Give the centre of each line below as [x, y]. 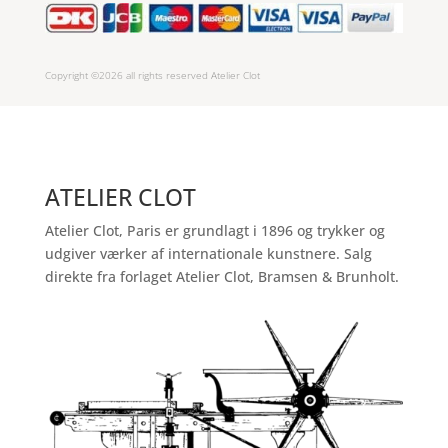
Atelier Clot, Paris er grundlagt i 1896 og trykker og [214, 231]
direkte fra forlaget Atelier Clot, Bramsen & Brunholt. [221, 277]
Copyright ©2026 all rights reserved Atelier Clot [152, 75]
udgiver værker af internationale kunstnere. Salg [208, 254]
